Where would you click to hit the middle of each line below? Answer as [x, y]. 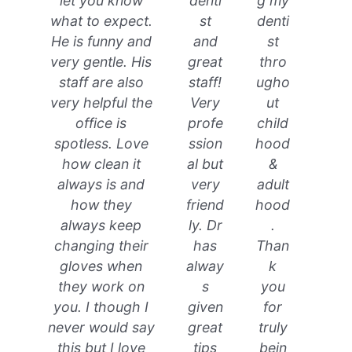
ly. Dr [205, 225]
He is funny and [101, 42]
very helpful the [101, 103]
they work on [101, 287]
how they [101, 205]
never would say [101, 328]
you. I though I [101, 307]
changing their [101, 246]
